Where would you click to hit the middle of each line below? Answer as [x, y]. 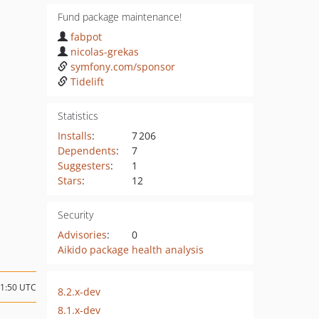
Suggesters [84, 166]
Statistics [78, 116]
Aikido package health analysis [130, 250]
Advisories [82, 235]
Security [75, 215]
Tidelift [87, 82]
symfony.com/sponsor [122, 67]
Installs [74, 136]
